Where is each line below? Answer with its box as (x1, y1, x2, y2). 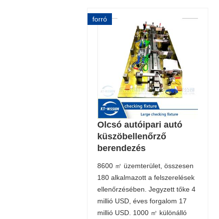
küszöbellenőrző (97, 131, 166, 141)
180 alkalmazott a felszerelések (97, 173, 195, 181)
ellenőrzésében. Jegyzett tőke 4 (97, 185, 196, 193)
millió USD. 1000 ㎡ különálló (97, 208, 187, 217)
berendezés (97, 143, 146, 153)
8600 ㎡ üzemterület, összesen (97, 161, 194, 170)
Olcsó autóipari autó (97, 119, 182, 130)
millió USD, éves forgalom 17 (97, 197, 187, 205)
